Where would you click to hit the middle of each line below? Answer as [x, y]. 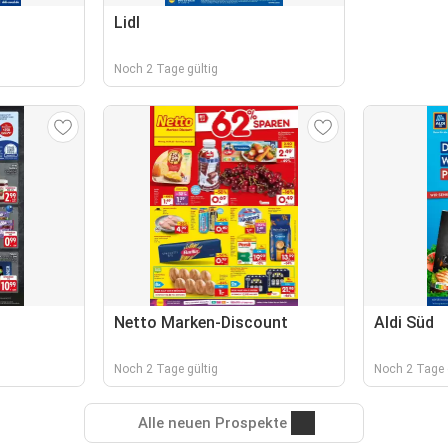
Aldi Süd [403, 322]
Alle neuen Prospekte [212, 423]
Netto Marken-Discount [201, 322]
